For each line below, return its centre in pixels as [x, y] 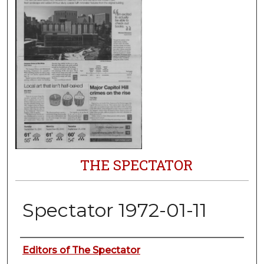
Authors [47, 249]
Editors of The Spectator [81, 250]
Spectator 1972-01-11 [114, 210]
